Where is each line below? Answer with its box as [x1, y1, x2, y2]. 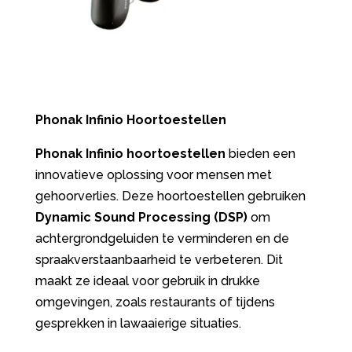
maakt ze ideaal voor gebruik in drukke [35, 273, 260, 289]
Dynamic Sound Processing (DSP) [35, 210, 247, 225]
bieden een [225, 146, 295, 162]
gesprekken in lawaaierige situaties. [35, 316, 241, 332]
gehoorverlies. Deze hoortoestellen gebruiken [35, 189, 306, 204]
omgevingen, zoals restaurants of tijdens [35, 295, 275, 310]
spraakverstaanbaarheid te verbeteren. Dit [35, 252, 283, 268]
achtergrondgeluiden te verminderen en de [35, 231, 289, 247]
